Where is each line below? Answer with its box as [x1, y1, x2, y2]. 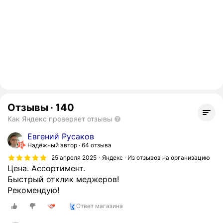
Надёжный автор [27, 141, 77, 149]
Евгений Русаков [27, 131, 94, 141]
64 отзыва [82, 141, 111, 149]
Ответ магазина [76, 202, 123, 210]
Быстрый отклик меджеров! [7, 174, 119, 184]
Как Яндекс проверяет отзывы [7, 114, 112, 123]
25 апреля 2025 [51, 153, 97, 161]
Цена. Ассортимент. [7, 163, 85, 173]
